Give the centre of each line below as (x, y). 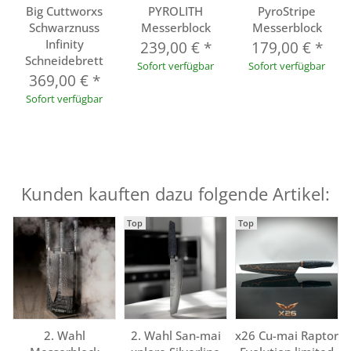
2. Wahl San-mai (175, 335)
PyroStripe (287, 11)
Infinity (64, 44)
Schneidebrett (64, 60)
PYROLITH (175, 11)
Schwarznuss (64, 27)
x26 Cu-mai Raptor (287, 335)
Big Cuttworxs (64, 11)
